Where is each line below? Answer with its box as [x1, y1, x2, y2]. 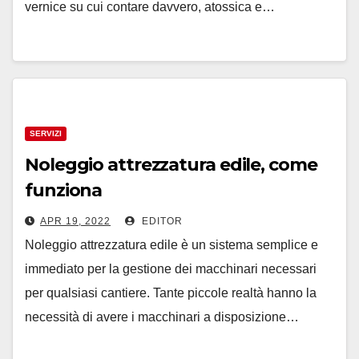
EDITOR [139, 216, 183, 227]
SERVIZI [30, 129, 62, 138]
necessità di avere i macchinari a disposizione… [25, 310, 299, 324]
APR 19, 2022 [40, 216, 111, 227]
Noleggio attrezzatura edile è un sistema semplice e [25, 238, 318, 252]
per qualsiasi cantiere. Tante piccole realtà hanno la [25, 286, 317, 300]
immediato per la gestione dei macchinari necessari [25, 262, 317, 276]
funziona [25, 179, 103, 201]
